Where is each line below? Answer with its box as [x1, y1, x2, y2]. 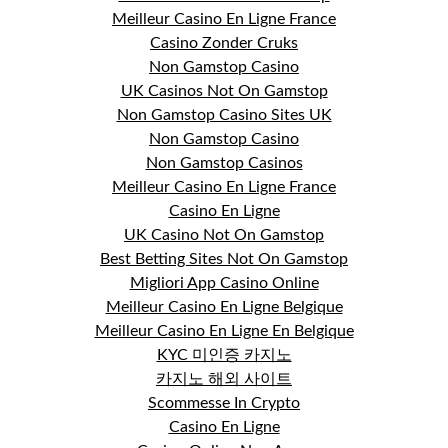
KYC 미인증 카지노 [156, 347, 292, 363]
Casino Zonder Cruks [150, 35, 298, 51]
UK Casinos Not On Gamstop [120, 83, 328, 99]
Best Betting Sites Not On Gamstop [100, 251, 348, 267]
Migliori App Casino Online [129, 275, 319, 291]
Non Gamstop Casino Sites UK [116, 107, 332, 123]
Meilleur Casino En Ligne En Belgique [94, 323, 354, 339]
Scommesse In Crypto [148, 395, 300, 411]
